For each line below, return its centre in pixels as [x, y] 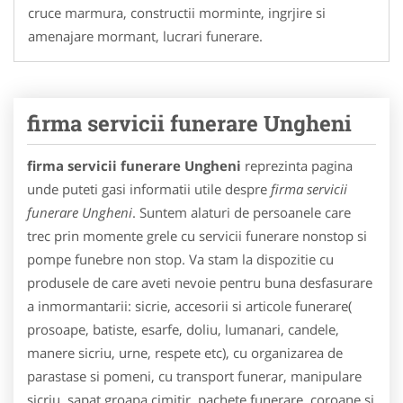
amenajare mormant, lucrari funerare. [145, 36]
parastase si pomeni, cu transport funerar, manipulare [194, 376]
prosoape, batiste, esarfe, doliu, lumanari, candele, [183, 329]
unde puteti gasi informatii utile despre [149, 188]
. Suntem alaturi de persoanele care [242, 212]
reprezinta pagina [297, 165]
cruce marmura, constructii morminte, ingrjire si [177, 12]
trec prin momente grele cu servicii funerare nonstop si [197, 235]
